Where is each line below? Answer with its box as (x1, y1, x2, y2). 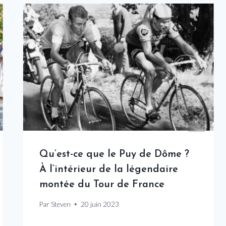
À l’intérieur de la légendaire (39, 164, 178, 175)
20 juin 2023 (80, 200, 119, 208)
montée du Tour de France (39, 180, 164, 190)
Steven (50, 200, 71, 208)
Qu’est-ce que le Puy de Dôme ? (39, 149, 189, 160)
